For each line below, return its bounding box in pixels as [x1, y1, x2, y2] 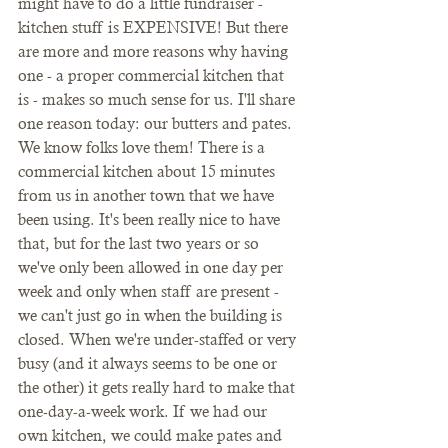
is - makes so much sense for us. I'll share [18, 90, 299, 109]
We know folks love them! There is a [18, 138, 269, 157]
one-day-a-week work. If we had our [18, 402, 271, 421]
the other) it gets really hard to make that [18, 378, 299, 397]
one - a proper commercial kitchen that [18, 66, 288, 85]
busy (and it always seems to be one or [18, 354, 281, 373]
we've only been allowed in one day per [18, 258, 287, 277]
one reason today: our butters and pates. [18, 114, 296, 133]
